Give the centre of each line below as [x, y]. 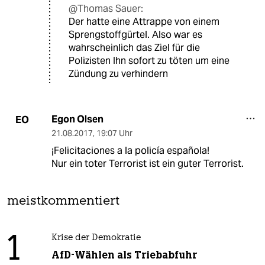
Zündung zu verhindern [118, 74]
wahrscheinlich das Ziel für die [134, 48]
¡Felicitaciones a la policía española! [130, 151]
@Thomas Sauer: [106, 9]
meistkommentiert [63, 202]
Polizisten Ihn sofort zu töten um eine [149, 61]
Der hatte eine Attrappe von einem [144, 22]
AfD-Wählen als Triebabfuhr [124, 255]
